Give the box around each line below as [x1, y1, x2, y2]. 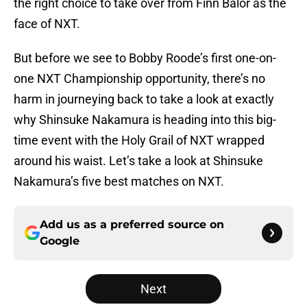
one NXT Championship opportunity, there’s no [14, 71, 265, 86]
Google [40, 234, 79, 248]
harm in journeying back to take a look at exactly [14, 92, 274, 107]
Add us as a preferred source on [40, 218, 224, 232]
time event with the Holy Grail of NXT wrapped [14, 133, 265, 148]
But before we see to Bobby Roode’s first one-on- [14, 51, 276, 66]
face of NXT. [14, 16, 80, 32]
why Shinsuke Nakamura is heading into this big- [14, 112, 276, 127]
